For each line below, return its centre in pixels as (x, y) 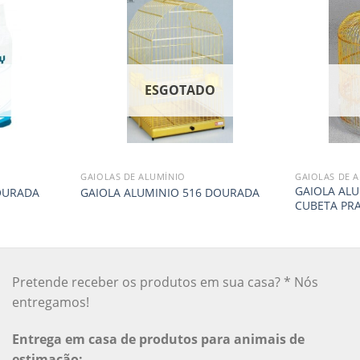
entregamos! (50, 303)
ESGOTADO (180, 90)
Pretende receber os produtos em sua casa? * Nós (165, 282)
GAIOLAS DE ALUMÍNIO (133, 177)
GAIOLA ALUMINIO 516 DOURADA (170, 192)
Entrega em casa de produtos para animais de (158, 340)
